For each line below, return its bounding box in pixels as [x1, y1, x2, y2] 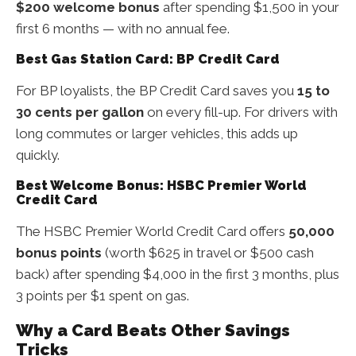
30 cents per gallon [16, 104, 144, 121]
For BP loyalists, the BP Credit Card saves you [16, 83, 297, 99]
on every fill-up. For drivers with [144, 104, 338, 121]
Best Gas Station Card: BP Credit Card [16, 52, 280, 68]
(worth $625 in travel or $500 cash [102, 245, 314, 261]
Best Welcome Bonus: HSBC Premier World [16, 178, 307, 194]
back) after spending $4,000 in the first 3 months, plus [16, 266, 339, 283]
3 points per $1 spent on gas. [16, 288, 189, 304]
